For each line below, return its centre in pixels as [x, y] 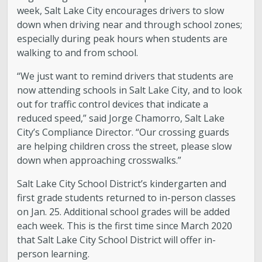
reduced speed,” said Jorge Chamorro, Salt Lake [121, 118]
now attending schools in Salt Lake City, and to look [130, 90]
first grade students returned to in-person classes [127, 198]
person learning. [54, 254]
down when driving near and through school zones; [130, 25]
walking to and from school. [79, 53]
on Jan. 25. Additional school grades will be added [124, 212]
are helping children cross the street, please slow [125, 146]
